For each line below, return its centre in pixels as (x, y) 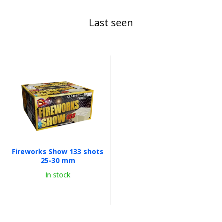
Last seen (111, 23)
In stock (58, 175)
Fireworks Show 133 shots (58, 151)
